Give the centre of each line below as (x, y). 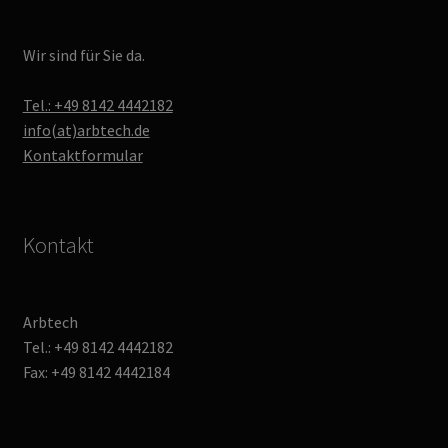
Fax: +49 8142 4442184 (96, 371)
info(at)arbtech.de (86, 129)
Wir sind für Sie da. (83, 54)
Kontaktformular (82, 154)
